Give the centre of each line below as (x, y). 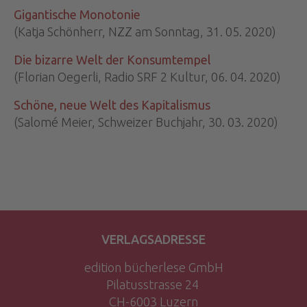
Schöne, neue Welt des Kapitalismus (112, 105)
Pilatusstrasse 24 (153, 285)
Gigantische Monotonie (77, 15)
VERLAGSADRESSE (153, 240)
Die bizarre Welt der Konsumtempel (112, 60)
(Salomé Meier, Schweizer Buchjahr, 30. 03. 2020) (146, 122)
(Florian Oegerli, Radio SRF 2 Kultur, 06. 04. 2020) (147, 77)
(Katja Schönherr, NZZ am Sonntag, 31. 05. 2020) (145, 32)
